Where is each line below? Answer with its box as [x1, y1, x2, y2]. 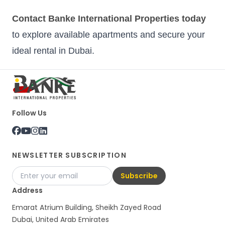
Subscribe [121, 171, 158, 181]
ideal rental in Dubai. [12, 46, 94, 56]
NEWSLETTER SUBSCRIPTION [12, 150, 127, 161]
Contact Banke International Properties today [12, 14, 206, 24]
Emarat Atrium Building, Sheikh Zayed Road [12, 202, 161, 213]
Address [12, 185, 43, 196]
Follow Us [12, 108, 47, 119]
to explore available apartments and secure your [12, 30, 205, 40]
